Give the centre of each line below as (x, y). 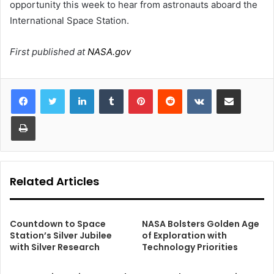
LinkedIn (109, 89)
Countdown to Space (58, 224)
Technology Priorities (190, 247)
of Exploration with (184, 236)
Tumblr (136, 89)
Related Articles (54, 182)
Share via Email (250, 89)
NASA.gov (108, 52)
